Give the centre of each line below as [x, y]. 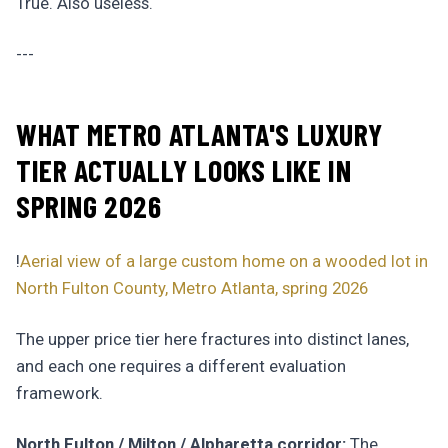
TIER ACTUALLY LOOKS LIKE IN [184, 170]
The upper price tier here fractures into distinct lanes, [212, 339]
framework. [59, 393]
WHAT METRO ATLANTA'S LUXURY [199, 134]
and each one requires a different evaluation [181, 366]
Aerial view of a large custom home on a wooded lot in [224, 261]
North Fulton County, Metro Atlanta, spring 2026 [192, 288]
